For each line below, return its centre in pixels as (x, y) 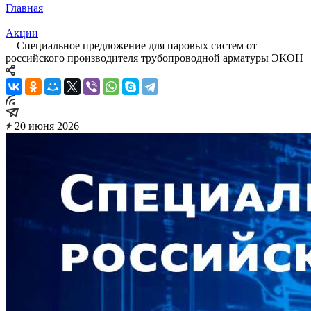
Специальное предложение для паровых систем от (137, 45)
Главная (24, 8)
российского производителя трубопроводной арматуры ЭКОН (154, 58)
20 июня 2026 (47, 126)
